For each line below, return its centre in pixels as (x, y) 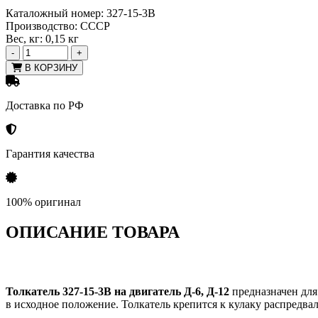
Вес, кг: (24, 39)
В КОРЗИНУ (50, 68)
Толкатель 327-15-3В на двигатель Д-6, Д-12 (117, 291)
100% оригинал (43, 202)
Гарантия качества (50, 154)
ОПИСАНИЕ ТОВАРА (93, 232)
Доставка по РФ (45, 106)
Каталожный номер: (55, 13)
